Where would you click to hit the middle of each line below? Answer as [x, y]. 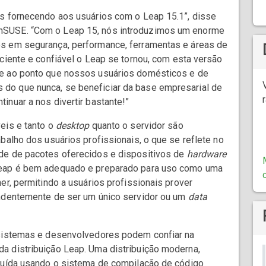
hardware [207, 154]
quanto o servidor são [136, 126]
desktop [72, 126]
